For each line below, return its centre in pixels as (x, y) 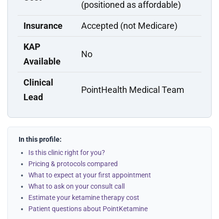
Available (42, 62)
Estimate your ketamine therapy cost (84, 198)
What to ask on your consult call (77, 186)
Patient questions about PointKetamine (88, 209)
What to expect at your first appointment (90, 175)
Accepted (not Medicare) (129, 26)
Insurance (43, 26)
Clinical (38, 83)
